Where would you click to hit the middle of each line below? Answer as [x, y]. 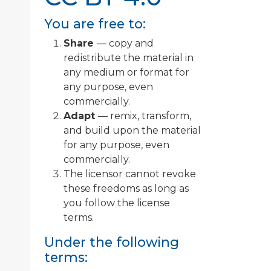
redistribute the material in [129, 57]
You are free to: [95, 23]
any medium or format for [126, 72]
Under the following [112, 242]
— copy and [125, 43]
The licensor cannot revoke [130, 174]
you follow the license [117, 203]
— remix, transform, [145, 116]
